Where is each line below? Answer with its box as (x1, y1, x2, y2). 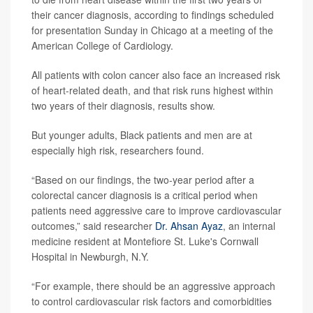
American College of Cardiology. (31, 38, 173, 53)
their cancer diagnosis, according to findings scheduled (31, 8, 274, 22)
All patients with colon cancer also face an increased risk (31, 68, 280, 82)
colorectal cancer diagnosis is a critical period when (31, 188, 258, 203)
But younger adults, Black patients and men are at (31, 128, 252, 143)
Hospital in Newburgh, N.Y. (31, 249, 149, 264)
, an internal (223, 219, 275, 233)
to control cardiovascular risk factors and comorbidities (31, 294, 272, 309)
